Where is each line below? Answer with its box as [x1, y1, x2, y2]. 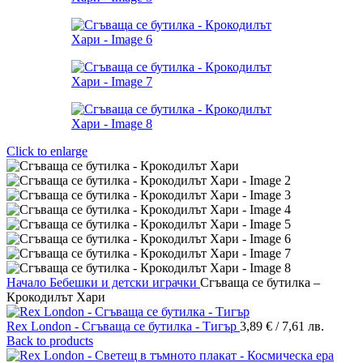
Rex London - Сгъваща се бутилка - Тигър [6, 319, 240, 333]
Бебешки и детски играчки [49, 275, 200, 289]
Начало [6, 275, 49, 289]
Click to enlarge [6, 144, 88, 158]
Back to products [6, 334, 93, 348]
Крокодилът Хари [6, 290, 105, 304]
